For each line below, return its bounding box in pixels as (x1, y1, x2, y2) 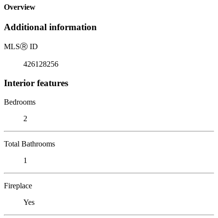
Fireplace (4, 181, 32, 190)
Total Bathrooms (4, 139, 55, 148)
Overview (4, 3, 36, 12)
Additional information (4, 22, 97, 33)
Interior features (4, 77, 68, 88)
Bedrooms (4, 97, 36, 106)
